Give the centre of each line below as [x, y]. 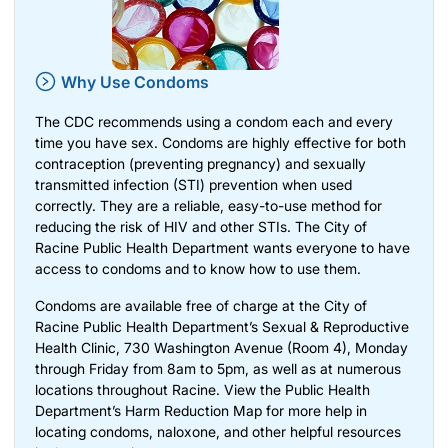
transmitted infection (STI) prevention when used [193, 184]
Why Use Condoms [135, 81]
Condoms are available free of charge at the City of [201, 305]
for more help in [314, 410]
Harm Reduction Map [193, 410]
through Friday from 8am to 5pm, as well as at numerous [218, 368]
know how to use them [283, 268]
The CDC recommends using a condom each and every [214, 121]
